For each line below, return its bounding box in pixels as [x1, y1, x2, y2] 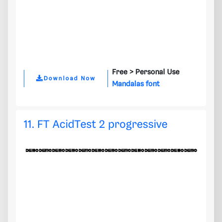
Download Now [44, 75, 96, 82]
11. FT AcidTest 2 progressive [24, 119, 167, 131]
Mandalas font [112, 80, 160, 89]
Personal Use [135, 68, 179, 77]
